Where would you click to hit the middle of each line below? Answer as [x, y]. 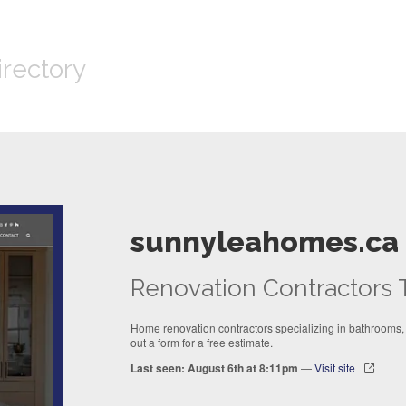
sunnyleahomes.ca [265, 242]
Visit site [335, 368]
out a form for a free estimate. [202, 343]
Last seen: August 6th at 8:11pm [214, 368]
